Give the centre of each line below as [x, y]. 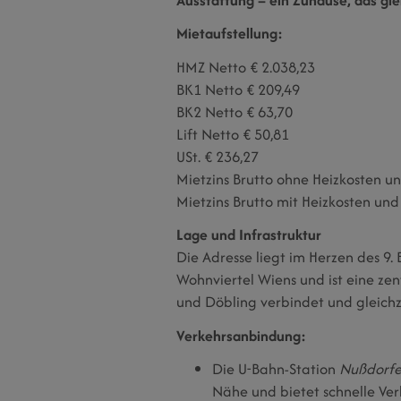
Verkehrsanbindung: [241, 335]
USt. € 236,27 [218, 156]
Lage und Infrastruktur [249, 235]
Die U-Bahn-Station [276, 369]
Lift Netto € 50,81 [233, 134]
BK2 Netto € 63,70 [235, 111]
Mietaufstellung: [230, 34]
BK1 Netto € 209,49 [238, 89]
